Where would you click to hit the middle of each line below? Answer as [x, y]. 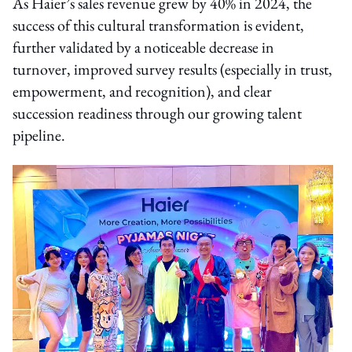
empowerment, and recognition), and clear [142, 91]
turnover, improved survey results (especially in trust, [172, 69]
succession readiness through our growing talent [157, 113]
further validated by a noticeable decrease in [143, 47]
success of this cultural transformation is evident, [158, 25]
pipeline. [39, 135]
